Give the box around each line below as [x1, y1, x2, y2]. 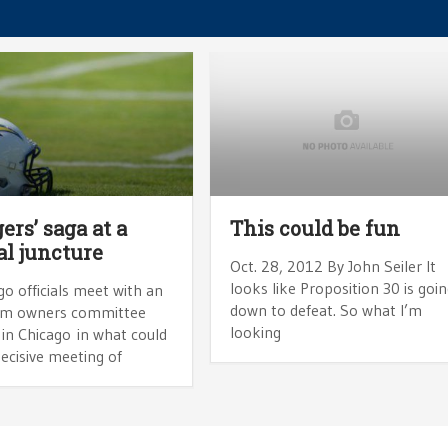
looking [230, 321, 282, 342]
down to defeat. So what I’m [230, 299, 423, 320]
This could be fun [230, 214, 401, 241]
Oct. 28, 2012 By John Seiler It [230, 255, 437, 276]
